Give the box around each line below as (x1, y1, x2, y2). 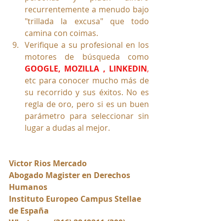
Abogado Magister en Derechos (9, 170, 132, 181)
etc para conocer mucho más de (25, 75, 149, 86)
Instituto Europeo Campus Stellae (9, 193, 143, 205)
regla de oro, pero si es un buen (25, 99, 149, 110)
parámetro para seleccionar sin (25, 110, 149, 122)
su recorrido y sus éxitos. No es (25, 87, 149, 98)
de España (9, 205, 49, 217)
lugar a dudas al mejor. (25, 122, 112, 134)
